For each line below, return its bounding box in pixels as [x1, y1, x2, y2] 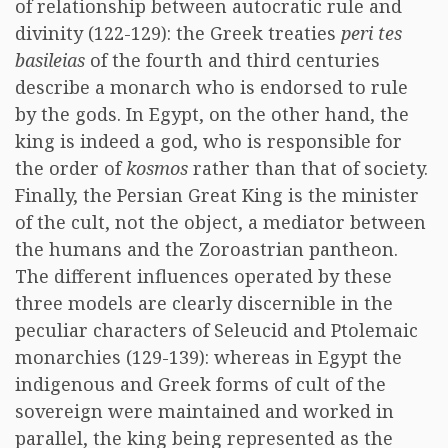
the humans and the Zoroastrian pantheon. [15, 237, 398, 261]
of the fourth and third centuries [85, 48, 380, 72]
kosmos [126, 156, 188, 180]
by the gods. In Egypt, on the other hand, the [15, 102, 409, 126]
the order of [15, 156, 126, 180]
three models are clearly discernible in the [15, 291, 393, 315]
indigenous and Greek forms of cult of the [15, 372, 386, 396]
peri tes [341, 21, 402, 45]
